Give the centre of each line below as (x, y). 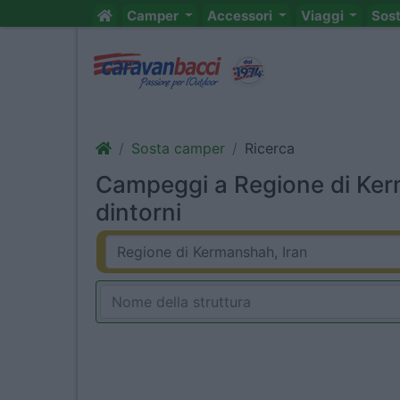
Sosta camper (178, 148)
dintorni (138, 212)
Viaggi (323, 16)
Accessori (241, 16)
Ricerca (270, 148)
